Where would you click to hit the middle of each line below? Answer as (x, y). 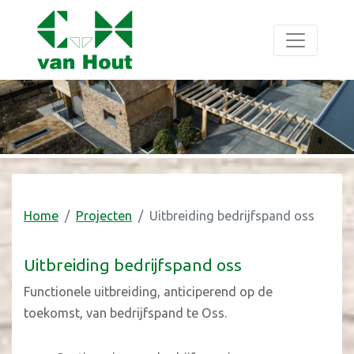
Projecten (104, 216)
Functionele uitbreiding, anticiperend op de (148, 292)
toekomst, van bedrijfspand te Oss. (126, 313)
